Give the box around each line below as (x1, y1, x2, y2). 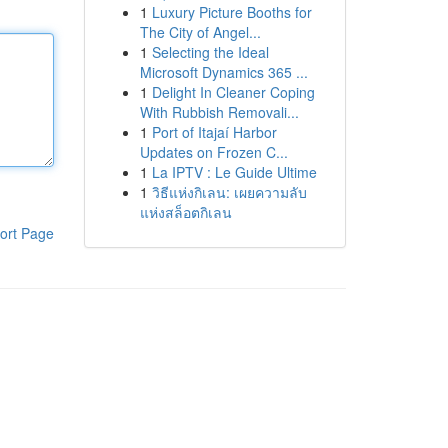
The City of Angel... (139, 22, 261, 42)
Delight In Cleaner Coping (151, 82, 315, 102)
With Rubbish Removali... (139, 102, 299, 122)
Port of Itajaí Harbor (151, 122, 277, 142)
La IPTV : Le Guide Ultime (151, 162, 317, 182)
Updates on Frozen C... (139, 142, 288, 162)
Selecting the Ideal (151, 42, 269, 62)
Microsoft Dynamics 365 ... (139, 62, 308, 82)
